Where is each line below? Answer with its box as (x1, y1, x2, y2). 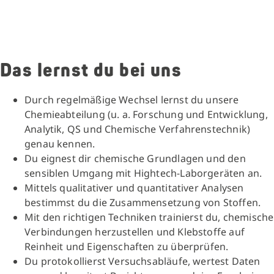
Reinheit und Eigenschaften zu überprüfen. (24, 240, 229, 253)
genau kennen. (24, 137, 95, 150)
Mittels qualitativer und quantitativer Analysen (24, 181, 244, 194)
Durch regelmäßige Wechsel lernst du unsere (24, 93, 239, 106)
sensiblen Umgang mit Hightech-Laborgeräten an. (24, 166, 262, 180)
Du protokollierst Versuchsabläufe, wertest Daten (24, 254, 261, 268)
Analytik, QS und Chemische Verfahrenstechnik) (24, 122, 251, 136)
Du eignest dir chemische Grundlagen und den (24, 152, 246, 165)
